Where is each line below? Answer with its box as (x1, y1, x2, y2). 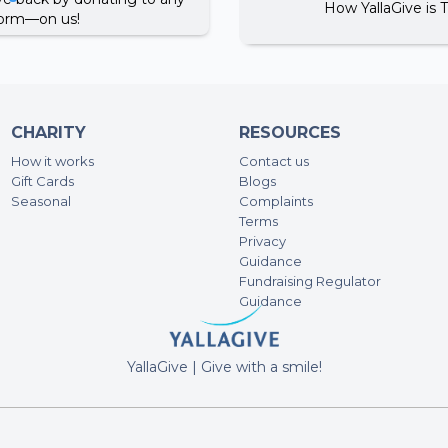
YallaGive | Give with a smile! (126, 357, 322, 376)
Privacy (239, 233, 286, 250)
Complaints (239, 193, 313, 210)
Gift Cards (11, 173, 74, 190)
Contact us (239, 153, 309, 170)
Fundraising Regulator (239, 273, 381, 290)
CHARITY (11, 123, 86, 143)
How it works (11, 153, 94, 170)
